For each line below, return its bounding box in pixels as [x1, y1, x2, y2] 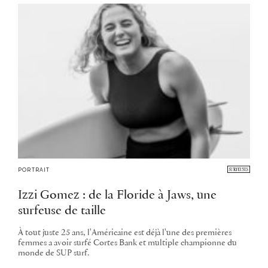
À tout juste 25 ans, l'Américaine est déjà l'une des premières [18, 228, 232, 237]
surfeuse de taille [18, 204, 106, 217]
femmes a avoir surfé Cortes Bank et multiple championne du [18, 238, 237, 248]
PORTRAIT [18, 166, 50, 173]
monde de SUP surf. [18, 248, 89, 258]
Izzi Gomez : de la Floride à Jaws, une [18, 188, 217, 202]
